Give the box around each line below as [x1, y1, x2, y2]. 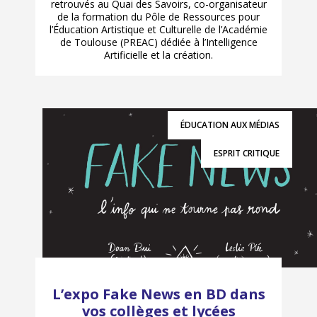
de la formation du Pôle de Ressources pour [57, 9, 260, 23]
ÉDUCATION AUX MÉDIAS [180, 118, 279, 131]
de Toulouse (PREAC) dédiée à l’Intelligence [59, 35, 258, 49]
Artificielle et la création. [104, 47, 213, 62]
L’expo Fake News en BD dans [52, 284, 265, 304]
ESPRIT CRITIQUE [214, 146, 279, 159]
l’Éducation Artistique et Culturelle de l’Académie [50, 22, 267, 36]
